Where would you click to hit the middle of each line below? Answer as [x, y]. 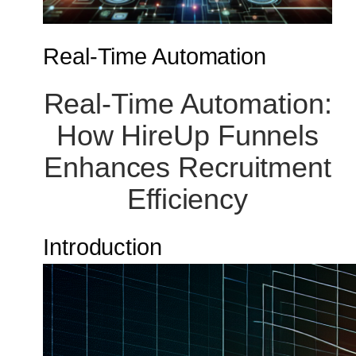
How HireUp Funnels [188, 136]
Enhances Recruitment [188, 168]
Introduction [103, 248]
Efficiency [188, 199]
